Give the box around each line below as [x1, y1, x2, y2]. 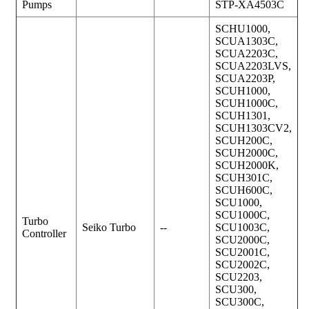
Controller [22, 227, 66, 239]
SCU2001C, [215, 246, 270, 258]
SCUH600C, [215, 183, 272, 196]
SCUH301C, [215, 171, 272, 183]
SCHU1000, [215, 22, 270, 34]
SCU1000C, [215, 208, 270, 221]
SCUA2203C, [215, 47, 278, 59]
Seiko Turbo [82, 221, 136, 233]
